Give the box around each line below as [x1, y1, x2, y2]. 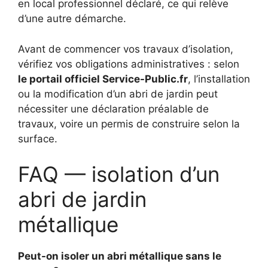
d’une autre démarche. [18, 13, 126, 25]
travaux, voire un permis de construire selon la [18, 117, 240, 130]
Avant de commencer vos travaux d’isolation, [18, 42, 233, 55]
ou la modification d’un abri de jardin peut [18, 87, 218, 100]
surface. [18, 132, 57, 145]
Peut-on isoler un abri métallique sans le [18, 250, 221, 263]
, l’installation [188, 72, 250, 85]
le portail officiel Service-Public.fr [18, 72, 188, 85]
